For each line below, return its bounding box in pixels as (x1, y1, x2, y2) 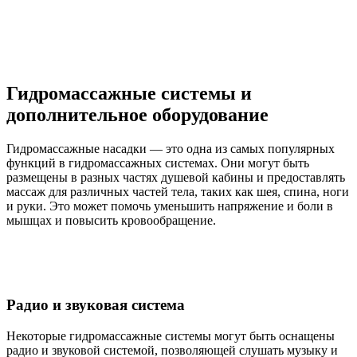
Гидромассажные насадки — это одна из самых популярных (6, 141, 335, 155)
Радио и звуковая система (6, 296, 185, 314)
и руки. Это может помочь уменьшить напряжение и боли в (6, 198, 333, 213)
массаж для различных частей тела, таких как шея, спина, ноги (6, 184, 349, 198)
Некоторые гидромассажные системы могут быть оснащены (6, 329, 335, 343)
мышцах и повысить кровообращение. (6, 213, 216, 227)
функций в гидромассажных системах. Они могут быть (6, 155, 309, 170)
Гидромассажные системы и (6, 82, 252, 104)
